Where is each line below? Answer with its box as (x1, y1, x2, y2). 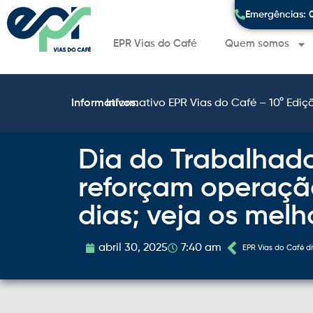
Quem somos (225, 38, 290, 49)
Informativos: (71, 98, 138, 109)
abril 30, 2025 (99, 242, 168, 254)
